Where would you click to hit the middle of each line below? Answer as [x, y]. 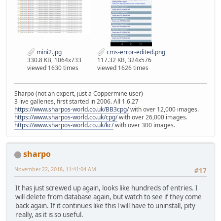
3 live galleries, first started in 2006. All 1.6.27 [76, 102]
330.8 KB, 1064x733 [54, 60]
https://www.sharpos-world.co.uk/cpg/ [66, 117]
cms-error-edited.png [135, 52]
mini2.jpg [48, 52]
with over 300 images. [144, 125]
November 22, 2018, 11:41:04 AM [55, 169]
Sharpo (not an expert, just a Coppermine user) [79, 94]
